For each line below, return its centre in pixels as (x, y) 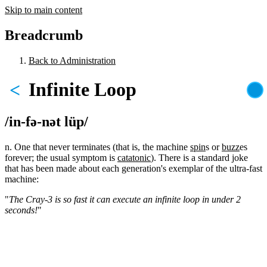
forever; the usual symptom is (61, 157)
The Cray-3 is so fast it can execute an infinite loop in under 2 (125, 199)
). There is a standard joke (199, 157)
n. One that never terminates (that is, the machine (97, 147)
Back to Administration (72, 60)
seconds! (21, 210)
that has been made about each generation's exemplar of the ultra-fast (133, 168)
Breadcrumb (44, 35)
